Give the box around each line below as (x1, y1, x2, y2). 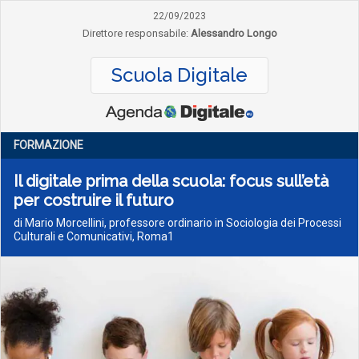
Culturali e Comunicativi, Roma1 (14, 230, 174, 243)
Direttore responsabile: (82, 27, 188, 39)
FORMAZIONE (14, 139, 83, 151)
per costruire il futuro (14, 191, 174, 210)
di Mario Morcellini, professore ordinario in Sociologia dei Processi (14, 216, 341, 229)
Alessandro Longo (190, 27, 277, 39)
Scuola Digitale (111, 63, 248, 87)
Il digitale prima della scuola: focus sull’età (14, 171, 329, 191)
